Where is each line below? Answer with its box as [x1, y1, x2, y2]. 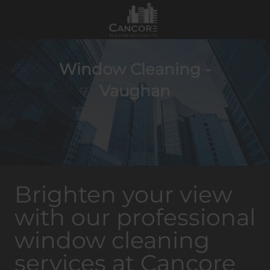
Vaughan [99, 80, 171, 101]
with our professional [14, 203, 256, 231]
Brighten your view [14, 180, 232, 209]
